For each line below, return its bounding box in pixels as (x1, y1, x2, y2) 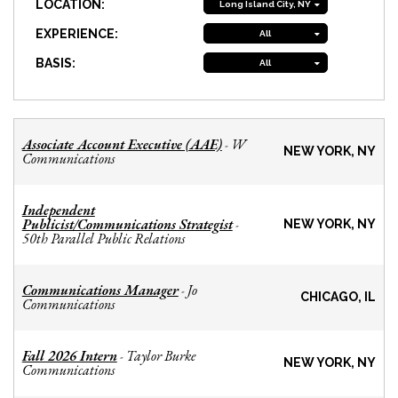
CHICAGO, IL (300, 290, 377, 305)
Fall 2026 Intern (21, 346, 117, 366)
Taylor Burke (125, 346, 195, 366)
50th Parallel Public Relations (21, 229, 185, 249)
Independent (21, 201, 95, 220)
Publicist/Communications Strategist (21, 215, 233, 235)
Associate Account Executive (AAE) (21, 135, 222, 155)
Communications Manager (21, 281, 179, 300)
